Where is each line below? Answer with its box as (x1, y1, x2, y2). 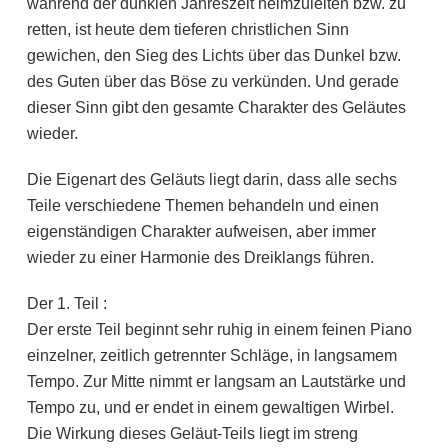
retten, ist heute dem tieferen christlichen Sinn (26, 21, 349, 39)
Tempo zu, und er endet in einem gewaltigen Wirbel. (26, 399, 394, 417)
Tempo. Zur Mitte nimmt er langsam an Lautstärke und (26, 373, 406, 391)
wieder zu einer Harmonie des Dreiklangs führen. (26, 249, 374, 267)
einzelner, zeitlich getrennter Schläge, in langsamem (26, 347, 397, 365)
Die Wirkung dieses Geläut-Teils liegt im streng (26, 425, 358, 443)
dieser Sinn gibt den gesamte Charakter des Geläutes (26, 99, 406, 117)
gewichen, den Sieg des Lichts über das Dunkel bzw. (26, 47, 401, 65)
